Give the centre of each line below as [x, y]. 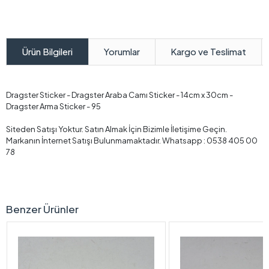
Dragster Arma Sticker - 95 [53, 107]
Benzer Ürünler [42, 209]
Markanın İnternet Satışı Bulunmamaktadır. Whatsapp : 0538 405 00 [132, 141]
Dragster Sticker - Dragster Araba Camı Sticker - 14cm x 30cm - [119, 95]
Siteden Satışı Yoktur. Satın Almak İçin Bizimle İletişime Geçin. [117, 129]
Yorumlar [122, 51]
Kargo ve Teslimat [208, 51]
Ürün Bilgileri [47, 52]
